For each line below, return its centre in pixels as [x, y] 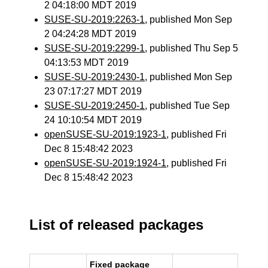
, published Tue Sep [188, 106]
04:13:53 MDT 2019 [87, 63]
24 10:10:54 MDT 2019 [93, 120]
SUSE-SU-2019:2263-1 [95, 19]
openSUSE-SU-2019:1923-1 [106, 134]
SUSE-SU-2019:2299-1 [95, 48]
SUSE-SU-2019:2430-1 [95, 77]
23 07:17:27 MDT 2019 [93, 91]
